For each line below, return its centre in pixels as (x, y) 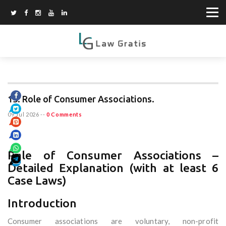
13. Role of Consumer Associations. (81, 99)
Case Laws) (37, 181)
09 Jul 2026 (23, 115)
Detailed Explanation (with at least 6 (113, 168)
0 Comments (64, 115)
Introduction (42, 203)
